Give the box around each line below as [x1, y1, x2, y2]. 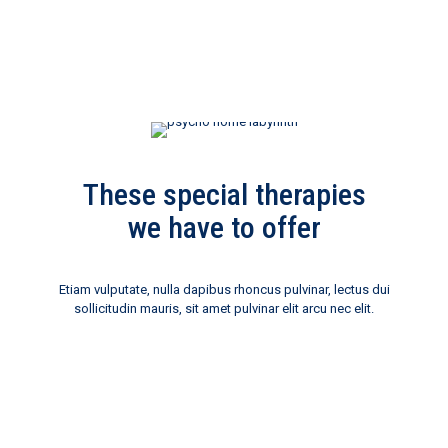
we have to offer [127, 210, 321, 245]
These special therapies [82, 177, 366, 212]
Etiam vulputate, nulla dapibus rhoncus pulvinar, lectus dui [58, 282, 390, 297]
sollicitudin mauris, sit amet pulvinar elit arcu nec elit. [74, 301, 374, 316]
